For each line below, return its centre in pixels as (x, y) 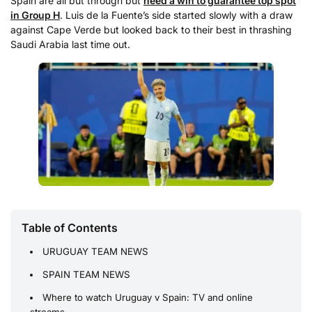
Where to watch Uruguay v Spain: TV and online (148, 298)
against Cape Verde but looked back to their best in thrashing (151, 29)
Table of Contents (70, 228)
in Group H (35, 15)
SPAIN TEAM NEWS (87, 275)
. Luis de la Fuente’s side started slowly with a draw (176, 15)
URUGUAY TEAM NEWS (96, 252)
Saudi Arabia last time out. (70, 44)
